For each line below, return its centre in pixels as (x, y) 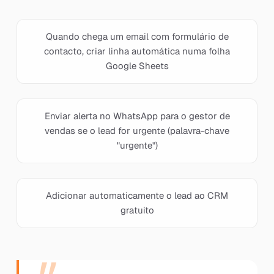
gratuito (137, 210)
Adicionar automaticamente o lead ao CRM (137, 195)
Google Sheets (137, 66)
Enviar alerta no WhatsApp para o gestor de (137, 116)
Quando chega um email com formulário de (137, 36)
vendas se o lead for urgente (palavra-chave (137, 131)
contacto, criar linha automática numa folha (137, 51)
